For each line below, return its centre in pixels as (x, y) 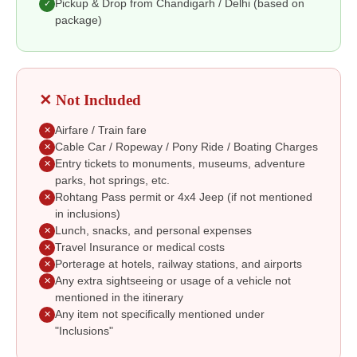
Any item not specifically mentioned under (160, 314)
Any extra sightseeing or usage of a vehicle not (173, 280)
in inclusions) (88, 214)
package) (78, 20)
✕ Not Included (90, 100)
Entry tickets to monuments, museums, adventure (180, 163)
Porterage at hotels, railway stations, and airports (178, 264)
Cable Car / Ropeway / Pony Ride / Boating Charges (186, 147)
